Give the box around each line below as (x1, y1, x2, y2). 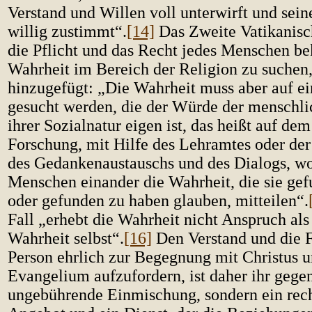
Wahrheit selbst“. (8, 229, 124, 247)
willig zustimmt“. (8, 22, 127, 40)
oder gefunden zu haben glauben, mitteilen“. (8, 192, 309, 210)
